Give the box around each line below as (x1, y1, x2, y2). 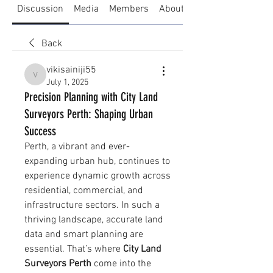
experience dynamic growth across (24, 169, 171, 182)
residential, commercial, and (24, 184, 143, 197)
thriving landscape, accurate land (24, 213, 163, 226)
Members (108, 2, 149, 15)
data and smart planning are (24, 228, 143, 241)
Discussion (17, 2, 64, 15)
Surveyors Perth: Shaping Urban (24, 106, 153, 121)
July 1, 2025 (46, 77, 88, 88)
